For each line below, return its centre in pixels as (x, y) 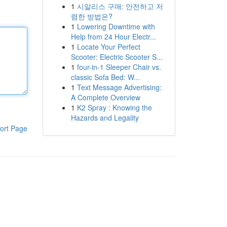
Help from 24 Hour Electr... (113, 36)
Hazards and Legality (105, 118)
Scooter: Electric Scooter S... (117, 57)
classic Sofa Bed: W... (105, 77)
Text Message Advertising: (119, 87)
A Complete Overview (105, 97)
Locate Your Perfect (108, 47)
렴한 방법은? (91, 16)
